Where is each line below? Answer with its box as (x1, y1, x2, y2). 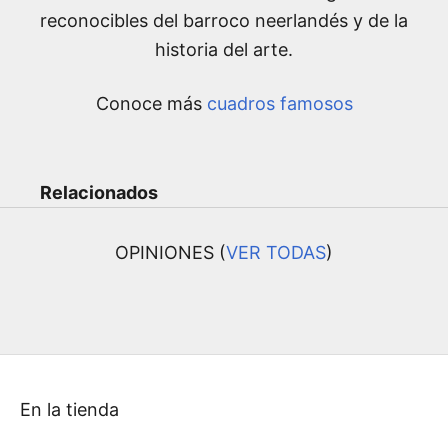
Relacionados (40, 182, 158, 204)
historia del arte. (155, 39, 293, 61)
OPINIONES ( (115, 242, 226, 264)
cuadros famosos (206, 93, 353, 115)
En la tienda (20, 399, 119, 421)
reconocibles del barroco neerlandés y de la (40, 10, 408, 32)
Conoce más (95, 93, 207, 115)
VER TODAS (226, 242, 326, 264)
